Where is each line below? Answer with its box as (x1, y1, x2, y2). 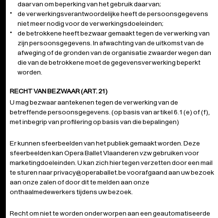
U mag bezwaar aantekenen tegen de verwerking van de (10, 98, 178, 107)
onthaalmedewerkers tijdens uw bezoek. (10, 187, 133, 196)
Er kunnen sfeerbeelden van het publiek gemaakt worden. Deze (10, 139, 200, 147)
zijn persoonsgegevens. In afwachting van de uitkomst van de (18, 38, 204, 47)
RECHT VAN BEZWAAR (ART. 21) (10, 87, 108, 95)
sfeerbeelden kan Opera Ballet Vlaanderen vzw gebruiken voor (10, 148, 199, 157)
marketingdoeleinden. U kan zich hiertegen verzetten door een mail (10, 158, 213, 167)
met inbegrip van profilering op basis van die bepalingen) (10, 117, 179, 126)
